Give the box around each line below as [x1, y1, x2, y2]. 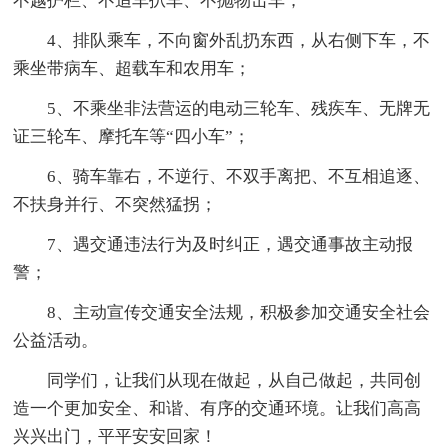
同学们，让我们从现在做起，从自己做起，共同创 [47, 370, 422, 390]
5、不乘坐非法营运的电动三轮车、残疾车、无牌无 [47, 98, 431, 118]
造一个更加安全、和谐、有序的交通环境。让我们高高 [13, 398, 422, 418]
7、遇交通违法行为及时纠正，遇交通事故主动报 [47, 234, 414, 254]
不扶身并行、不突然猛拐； [13, 194, 218, 214]
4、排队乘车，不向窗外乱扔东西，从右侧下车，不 [47, 30, 431, 50]
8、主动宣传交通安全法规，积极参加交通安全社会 [47, 302, 431, 322]
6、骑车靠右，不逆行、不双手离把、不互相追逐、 [47, 166, 431, 186]
